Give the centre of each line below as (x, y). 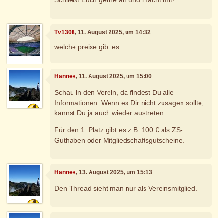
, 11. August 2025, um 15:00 (114, 77)
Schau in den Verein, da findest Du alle (114, 93)
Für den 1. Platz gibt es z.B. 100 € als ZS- (119, 130)
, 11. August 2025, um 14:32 (113, 32)
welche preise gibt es (87, 46)
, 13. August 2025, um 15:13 (114, 172)
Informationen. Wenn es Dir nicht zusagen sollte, (129, 103)
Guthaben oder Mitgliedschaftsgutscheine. (120, 140)
